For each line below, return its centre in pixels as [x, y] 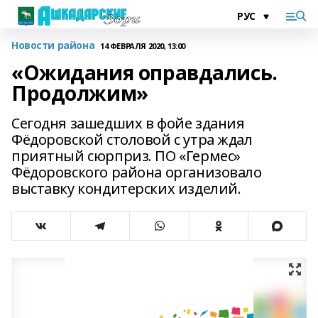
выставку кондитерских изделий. [126, 188]
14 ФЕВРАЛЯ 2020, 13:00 [143, 45]
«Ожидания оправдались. [144, 72]
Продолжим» [80, 93]
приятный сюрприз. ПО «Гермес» [126, 156]
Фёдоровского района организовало [137, 172]
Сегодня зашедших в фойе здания [128, 123]
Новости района [53, 45]
